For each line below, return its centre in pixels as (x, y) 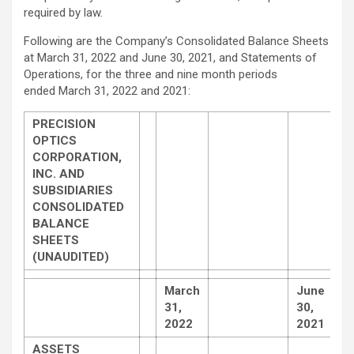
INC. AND (58, 173)
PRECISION (64, 124)
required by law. (63, 12)
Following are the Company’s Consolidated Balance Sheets (176, 41)
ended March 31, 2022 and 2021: (107, 90)
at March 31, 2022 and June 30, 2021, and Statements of (170, 57)
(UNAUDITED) (71, 256)
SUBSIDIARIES (73, 190)
